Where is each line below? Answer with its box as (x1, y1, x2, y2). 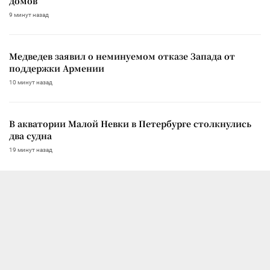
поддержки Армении (9, 61, 104, 74)
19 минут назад (9, 146, 52, 153)
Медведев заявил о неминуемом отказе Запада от (9, 49, 235, 62)
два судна (9, 129, 52, 142)
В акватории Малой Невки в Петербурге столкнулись (9, 117, 251, 130)
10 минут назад (9, 78, 52, 86)
